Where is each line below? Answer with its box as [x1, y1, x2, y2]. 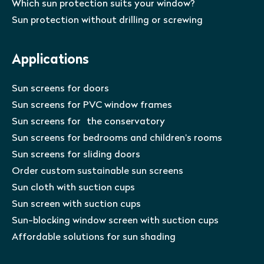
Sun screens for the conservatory [12, 117, 165, 127]
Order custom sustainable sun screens [12, 166, 183, 176]
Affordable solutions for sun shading [12, 232, 176, 242]
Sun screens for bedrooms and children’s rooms [12, 133, 222, 143]
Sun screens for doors [12, 84, 109, 94]
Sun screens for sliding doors [12, 150, 140, 160]
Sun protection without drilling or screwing [12, 15, 203, 25]
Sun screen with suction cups [12, 199, 141, 209]
